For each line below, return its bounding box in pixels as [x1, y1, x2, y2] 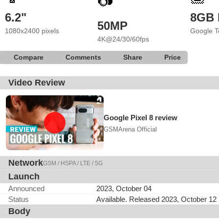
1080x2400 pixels [5, 27, 59, 35]
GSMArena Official [104, 126, 157, 133]
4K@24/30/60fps [97, 36, 150, 43]
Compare [14, 54, 44, 61]
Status [8, 195, 29, 203]
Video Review [8, 78, 65, 88]
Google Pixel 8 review [104, 113, 177, 122]
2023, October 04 [96, 184, 152, 193]
